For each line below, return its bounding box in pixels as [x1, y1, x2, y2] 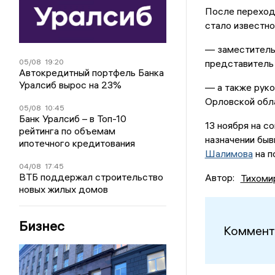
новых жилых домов [19, 183, 109, 196]
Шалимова [204, 147, 253, 160]
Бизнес [19, 217, 65, 235]
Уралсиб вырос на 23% [19, 79, 122, 91]
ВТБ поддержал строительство [19, 171, 164, 184]
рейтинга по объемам [19, 125, 116, 137]
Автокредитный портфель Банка [19, 66, 165, 79]
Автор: [204, 171, 234, 184]
